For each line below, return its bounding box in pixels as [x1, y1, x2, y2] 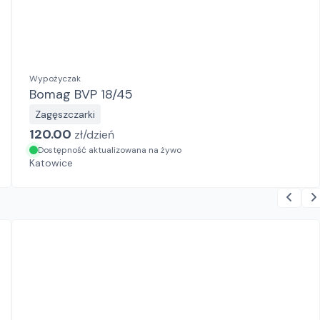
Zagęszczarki [35, 108, 95, 121]
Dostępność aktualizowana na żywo [38, 144, 181, 156]
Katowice [29, 156, 73, 169]
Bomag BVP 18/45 [29, 86, 133, 103]
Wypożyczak [29, 73, 81, 84]
